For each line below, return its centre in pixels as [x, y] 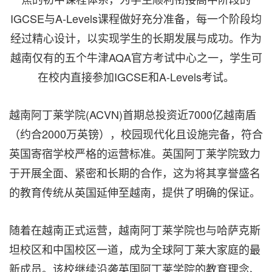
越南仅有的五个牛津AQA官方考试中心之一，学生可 [136, 57]
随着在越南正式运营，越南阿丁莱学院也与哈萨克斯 [135, 229]
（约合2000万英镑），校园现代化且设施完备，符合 [136, 133]
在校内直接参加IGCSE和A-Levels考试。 [136, 76]
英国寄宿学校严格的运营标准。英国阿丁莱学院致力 [135, 153]
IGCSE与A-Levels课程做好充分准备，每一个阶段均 [136, 18]
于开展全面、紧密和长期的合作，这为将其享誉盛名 [135, 172]
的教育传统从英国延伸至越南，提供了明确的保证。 [135, 192]
